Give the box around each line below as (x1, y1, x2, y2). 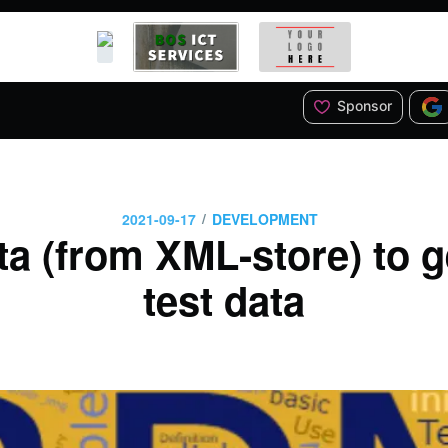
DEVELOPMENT (212, 208, 318, 229)
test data (143, 271, 305, 329)
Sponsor (332, 96, 392, 114)
